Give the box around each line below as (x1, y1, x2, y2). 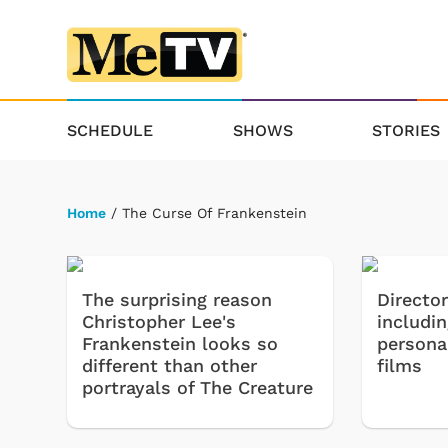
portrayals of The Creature (82, 377, 313, 399)
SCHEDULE (67, 120, 153, 140)
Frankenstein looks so (82, 333, 278, 355)
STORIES (372, 120, 441, 140)
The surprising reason (82, 289, 272, 311)
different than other (82, 355, 257, 377)
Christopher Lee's (82, 311, 236, 333)
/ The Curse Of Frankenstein (106, 204, 307, 221)
